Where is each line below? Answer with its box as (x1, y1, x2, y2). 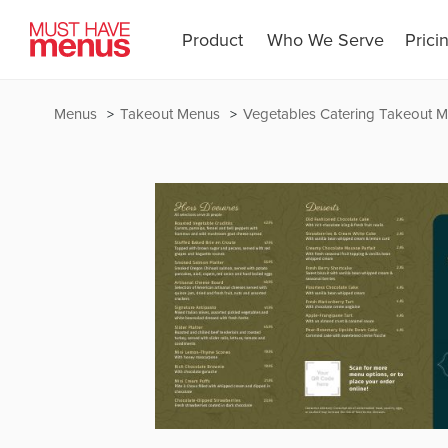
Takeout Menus (119, 107, 224, 122)
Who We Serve (266, 31, 384, 50)
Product (182, 31, 243, 50)
